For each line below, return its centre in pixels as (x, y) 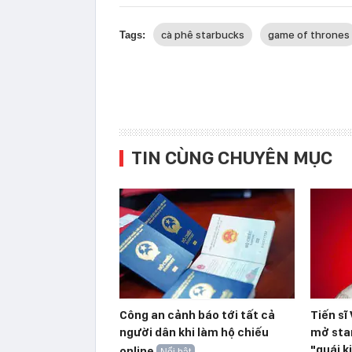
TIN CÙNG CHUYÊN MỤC (232, 158)
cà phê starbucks (203, 35)
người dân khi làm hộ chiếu (194, 333)
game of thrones (309, 35)
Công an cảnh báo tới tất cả (197, 315)
